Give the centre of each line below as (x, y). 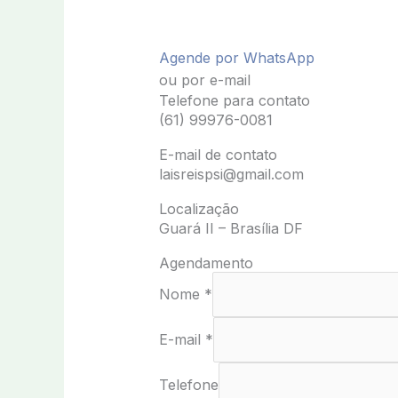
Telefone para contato (234, 100)
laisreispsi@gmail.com (231, 174)
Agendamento (206, 263)
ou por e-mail (204, 80)
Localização (199, 208)
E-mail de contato (218, 154)
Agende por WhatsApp (236, 57)
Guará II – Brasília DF (231, 228)
